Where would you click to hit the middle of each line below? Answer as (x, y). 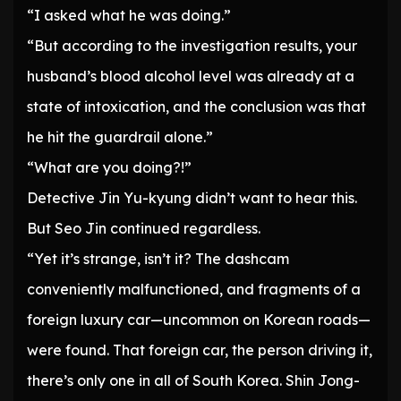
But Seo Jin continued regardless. (144, 229)
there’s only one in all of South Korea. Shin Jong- (193, 381)
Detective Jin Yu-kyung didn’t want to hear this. (192, 198)
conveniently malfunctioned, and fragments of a (194, 290)
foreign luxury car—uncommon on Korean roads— (199, 320)
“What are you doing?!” (109, 168)
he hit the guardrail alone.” (120, 137)
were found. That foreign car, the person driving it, (200, 350)
